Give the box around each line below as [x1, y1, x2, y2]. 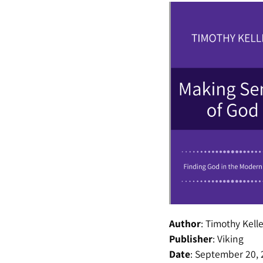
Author [168, 216, 201, 230]
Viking [217, 231, 244, 245]
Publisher [168, 231, 213, 245]
